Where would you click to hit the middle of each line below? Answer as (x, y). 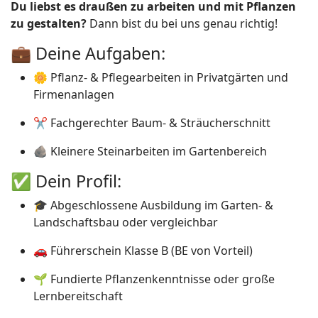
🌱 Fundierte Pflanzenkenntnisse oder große (154, 279)
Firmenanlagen (74, 94)
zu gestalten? (49, 23)
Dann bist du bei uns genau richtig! (182, 23)
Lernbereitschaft (78, 296)
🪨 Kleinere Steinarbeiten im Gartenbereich (150, 151)
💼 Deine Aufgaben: (88, 53)
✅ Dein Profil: (66, 181)
